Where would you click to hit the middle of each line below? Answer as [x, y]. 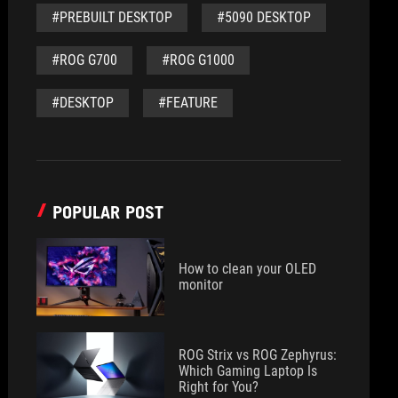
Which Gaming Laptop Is [248, 371]
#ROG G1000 [199, 60]
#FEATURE [188, 103]
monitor [201, 285]
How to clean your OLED [248, 269]
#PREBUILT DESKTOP [112, 17]
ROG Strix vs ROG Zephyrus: [258, 355]
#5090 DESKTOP [264, 17]
